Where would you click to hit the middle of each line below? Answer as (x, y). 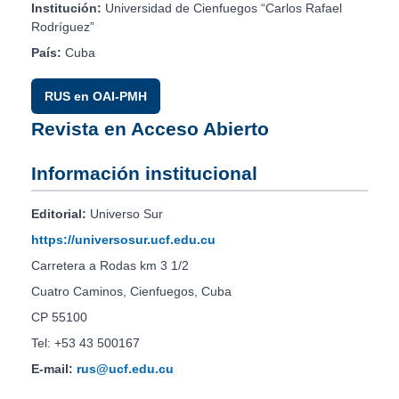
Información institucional (144, 174)
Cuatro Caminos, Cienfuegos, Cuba (131, 292)
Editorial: (59, 214)
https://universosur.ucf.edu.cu (123, 240)
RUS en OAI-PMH (96, 97)
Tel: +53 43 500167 (85, 343)
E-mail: (52, 369)
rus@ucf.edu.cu (125, 369)
